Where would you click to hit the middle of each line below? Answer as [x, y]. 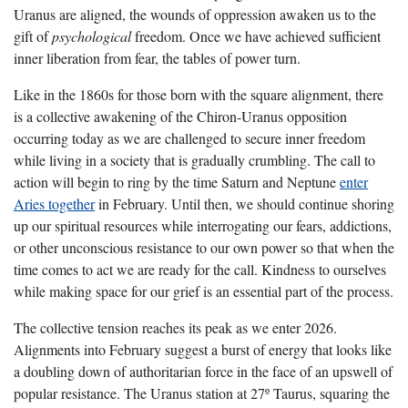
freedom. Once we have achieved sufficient [256, 36]
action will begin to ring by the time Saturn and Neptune [177, 182]
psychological [92, 36]
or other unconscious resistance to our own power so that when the [204, 248]
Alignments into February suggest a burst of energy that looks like [203, 350]
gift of [33, 36]
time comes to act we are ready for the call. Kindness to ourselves [200, 270]
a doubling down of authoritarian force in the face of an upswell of [203, 372]
